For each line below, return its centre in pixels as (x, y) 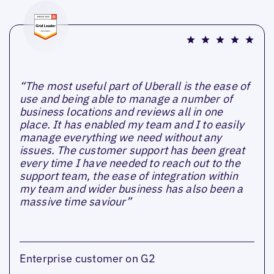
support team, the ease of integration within (128, 176)
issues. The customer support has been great (132, 150)
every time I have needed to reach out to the (130, 163)
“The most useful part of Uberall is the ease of (135, 86)
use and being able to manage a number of (126, 99)
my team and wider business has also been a (131, 189)
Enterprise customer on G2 (87, 258)
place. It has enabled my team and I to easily (131, 125)
